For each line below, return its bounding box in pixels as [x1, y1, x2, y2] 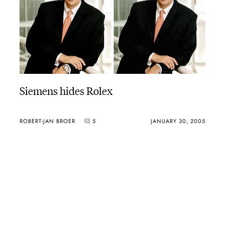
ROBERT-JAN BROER [19, 117, 75, 126]
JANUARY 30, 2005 [151, 117, 206, 126]
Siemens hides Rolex [19, 82, 113, 97]
